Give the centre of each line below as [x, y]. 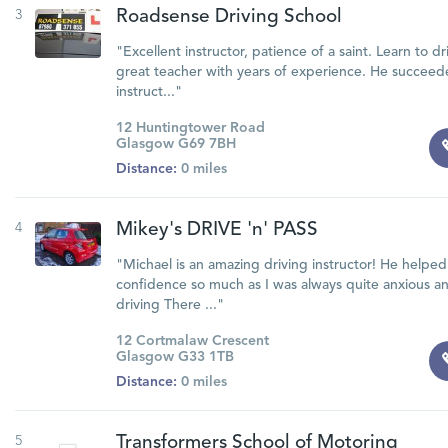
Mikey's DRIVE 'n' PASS [216, 230]
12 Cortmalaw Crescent [192, 341]
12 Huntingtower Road [190, 128]
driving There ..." [169, 305]
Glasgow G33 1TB [174, 357]
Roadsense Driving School [228, 17]
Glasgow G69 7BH [175, 144]
